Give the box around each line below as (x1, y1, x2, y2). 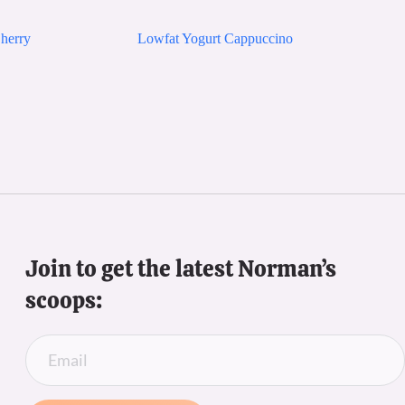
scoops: (24, 285, 102, 316)
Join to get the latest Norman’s (24, 253, 336, 284)
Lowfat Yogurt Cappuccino (137, 30, 294, 46)
